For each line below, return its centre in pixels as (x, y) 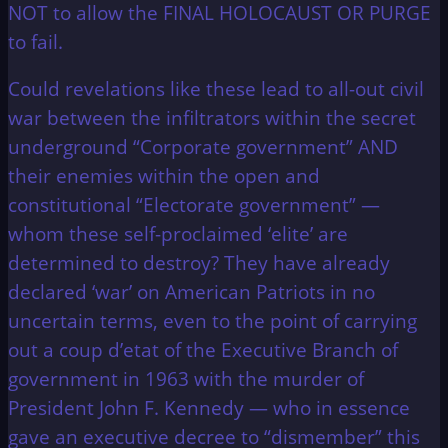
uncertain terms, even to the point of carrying (212, 321)
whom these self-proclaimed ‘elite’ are (178, 234)
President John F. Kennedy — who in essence (209, 408)
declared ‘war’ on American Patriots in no (191, 292)
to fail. (35, 42)
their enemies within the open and (164, 176)
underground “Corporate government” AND (203, 147)
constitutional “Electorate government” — (194, 205)
